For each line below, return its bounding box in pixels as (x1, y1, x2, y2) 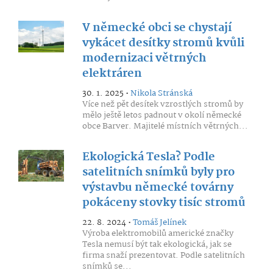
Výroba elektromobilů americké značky (82, 227, 233, 240)
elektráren (82, 65, 142, 83)
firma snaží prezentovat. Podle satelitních (82, 249, 245, 262)
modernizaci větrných (82, 49, 206, 68)
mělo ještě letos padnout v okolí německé (82, 108, 241, 122)
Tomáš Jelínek (132, 216, 186, 229)
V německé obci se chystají (82, 19, 232, 37)
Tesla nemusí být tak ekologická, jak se (82, 238, 232, 251)
